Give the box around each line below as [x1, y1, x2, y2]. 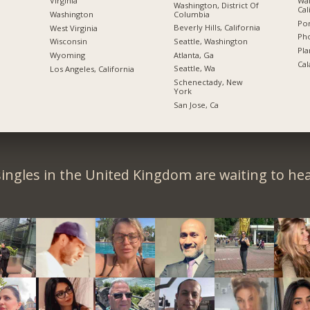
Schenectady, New [173, 76, 243, 87]
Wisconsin [49, 36, 87, 47]
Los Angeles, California [49, 63, 134, 74]
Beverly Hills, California [173, 22, 260, 33]
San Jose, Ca [173, 99, 219, 110]
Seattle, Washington [173, 35, 248, 46]
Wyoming [49, 49, 85, 60]
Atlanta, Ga [173, 49, 214, 60]
